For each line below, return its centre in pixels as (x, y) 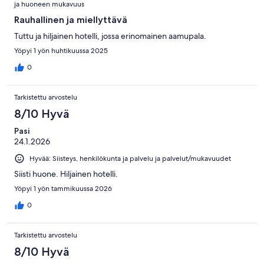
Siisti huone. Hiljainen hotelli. (66, 174)
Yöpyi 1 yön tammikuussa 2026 (63, 188)
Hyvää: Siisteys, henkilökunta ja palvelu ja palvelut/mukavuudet (130, 158)
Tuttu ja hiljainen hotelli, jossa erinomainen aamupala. (110, 36)
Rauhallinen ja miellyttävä (71, 19)
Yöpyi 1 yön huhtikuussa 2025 (61, 50)
